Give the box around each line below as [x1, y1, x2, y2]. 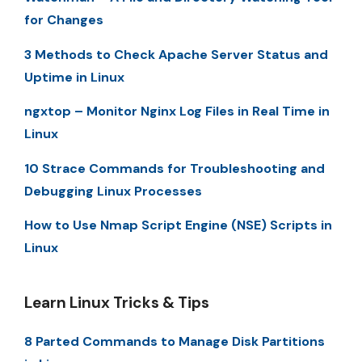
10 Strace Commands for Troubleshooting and [24, 159, 325, 177]
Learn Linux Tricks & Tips [24, 292, 209, 313]
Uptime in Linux [24, 68, 124, 86]
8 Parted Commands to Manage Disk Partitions [24, 332, 325, 350]
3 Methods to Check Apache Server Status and [24, 45, 328, 63]
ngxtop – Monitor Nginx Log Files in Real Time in [24, 103, 330, 120]
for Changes [24, 11, 103, 29]
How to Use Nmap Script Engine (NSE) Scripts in [24, 216, 332, 234]
